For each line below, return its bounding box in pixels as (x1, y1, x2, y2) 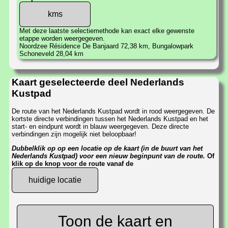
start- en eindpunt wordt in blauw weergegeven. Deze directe (12, 122, 189, 130)
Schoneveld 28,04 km (19, 49, 83, 58)
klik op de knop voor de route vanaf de (12, 160, 133, 168)
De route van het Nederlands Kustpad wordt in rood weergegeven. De (12, 107, 215, 115)
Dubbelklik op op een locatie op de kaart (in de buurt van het (12, 145, 203, 153)
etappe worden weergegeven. (19, 34, 105, 42)
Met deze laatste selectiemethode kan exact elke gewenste (19, 26, 194, 35)
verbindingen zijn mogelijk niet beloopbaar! (12, 130, 136, 138)
